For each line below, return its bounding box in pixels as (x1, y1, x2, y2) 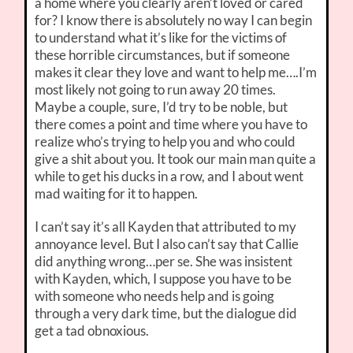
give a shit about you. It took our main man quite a (35, 150, 317, 168)
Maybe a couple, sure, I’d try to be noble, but (35, 98, 288, 116)
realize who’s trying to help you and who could (35, 133, 296, 150)
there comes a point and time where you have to (35, 116, 308, 133)
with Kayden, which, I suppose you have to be (35, 270, 292, 288)
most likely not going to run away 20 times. (35, 81, 277, 98)
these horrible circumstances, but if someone (35, 46, 291, 64)
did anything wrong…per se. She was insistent (35, 253, 293, 270)
